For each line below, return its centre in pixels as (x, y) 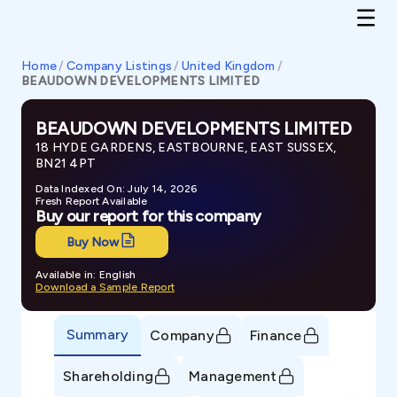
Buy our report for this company (148, 216)
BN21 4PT (66, 163)
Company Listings (120, 66)
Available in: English (86, 275)
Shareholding (108, 376)
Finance (276, 335)
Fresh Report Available (92, 201)
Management (233, 376)
